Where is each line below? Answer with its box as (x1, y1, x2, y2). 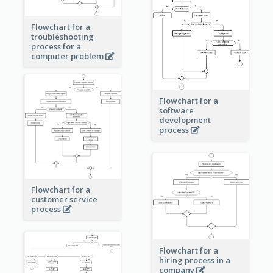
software (158, 104, 194, 116)
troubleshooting (30, 30, 94, 42)
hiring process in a (158, 255, 230, 266)
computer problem (30, 50, 105, 62)
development (158, 114, 211, 126)
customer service (30, 193, 97, 205)
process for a (30, 40, 81, 52)
